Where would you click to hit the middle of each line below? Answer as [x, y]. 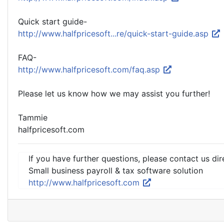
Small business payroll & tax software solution [116, 170]
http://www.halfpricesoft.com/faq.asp [90, 69]
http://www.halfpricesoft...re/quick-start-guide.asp [114, 33]
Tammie [33, 117]
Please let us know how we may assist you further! [114, 93]
